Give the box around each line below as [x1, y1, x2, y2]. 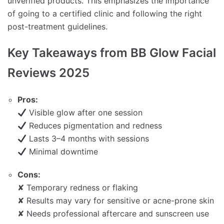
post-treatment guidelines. [7, 21, 107, 32]
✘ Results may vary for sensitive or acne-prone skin [17, 195, 214, 206]
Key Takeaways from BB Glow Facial [7, 45, 216, 60]
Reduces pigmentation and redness [26, 120, 162, 131]
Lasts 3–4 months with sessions [26, 133, 149, 144]
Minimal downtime [26, 146, 98, 157]
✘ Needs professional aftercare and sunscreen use [17, 208, 209, 219]
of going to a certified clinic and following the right [7, 8, 202, 19]
